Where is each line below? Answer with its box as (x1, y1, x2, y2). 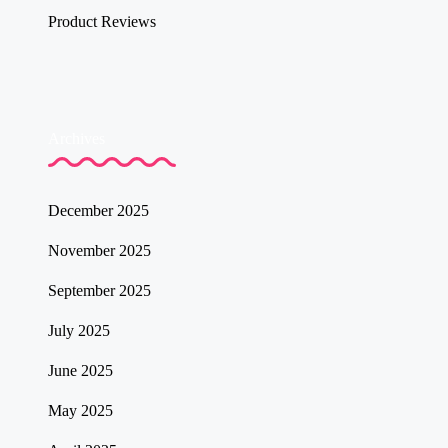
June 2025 (48, 362, 113, 380)
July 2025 (48, 322, 110, 340)
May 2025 (48, 402, 113, 420)
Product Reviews (48, 12, 156, 30)
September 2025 (48, 282, 151, 300)
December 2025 (48, 202, 149, 220)
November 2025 (48, 242, 151, 260)
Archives (48, 129, 105, 147)
